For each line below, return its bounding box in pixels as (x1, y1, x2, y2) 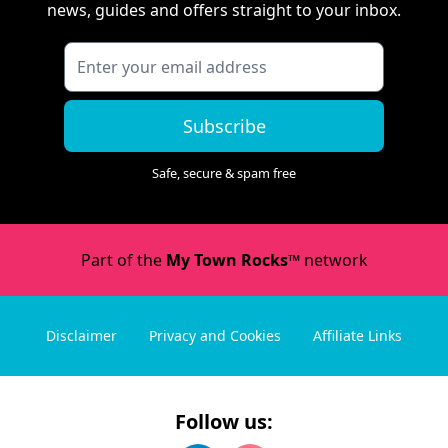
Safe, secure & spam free (152, 164, 296, 182)
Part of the (80, 249, 166, 271)
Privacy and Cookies (149, 326, 281, 345)
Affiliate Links (313, 326, 402, 345)
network (299, 249, 368, 271)
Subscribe (182, 114, 266, 138)
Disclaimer (46, 326, 117, 345)
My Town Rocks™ (165, 249, 300, 271)
